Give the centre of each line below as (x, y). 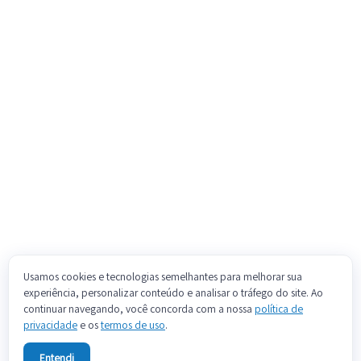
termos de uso (133, 325)
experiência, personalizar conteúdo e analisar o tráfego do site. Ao (173, 293)
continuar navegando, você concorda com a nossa (139, 309)
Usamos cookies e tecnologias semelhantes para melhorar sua (163, 276)
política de (279, 309)
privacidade (50, 325)
